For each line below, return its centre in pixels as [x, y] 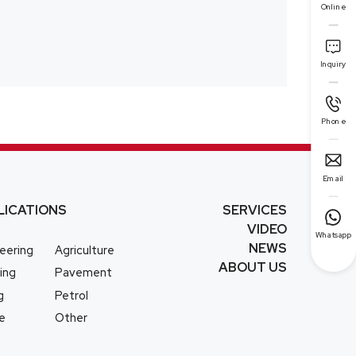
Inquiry [333, 64]
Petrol [72, 295]
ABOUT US [252, 268]
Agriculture [85, 250]
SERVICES [254, 211]
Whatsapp [334, 235]
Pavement [84, 273]
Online [333, 7]
